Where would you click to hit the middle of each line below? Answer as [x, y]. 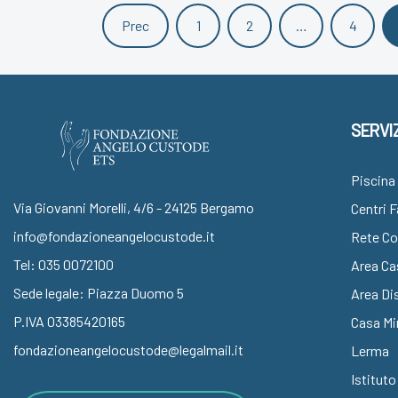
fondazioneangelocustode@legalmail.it [128, 350]
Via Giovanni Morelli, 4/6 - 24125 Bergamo [134, 207]
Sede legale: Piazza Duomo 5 [99, 293]
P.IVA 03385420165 [69, 321]
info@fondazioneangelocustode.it [114, 236]
